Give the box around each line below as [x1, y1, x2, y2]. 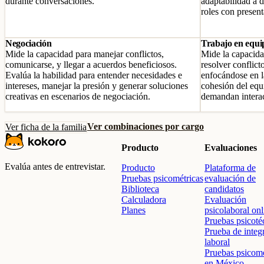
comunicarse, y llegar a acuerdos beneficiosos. [5, 60, 177, 70]
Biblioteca [121, 184, 159, 194]
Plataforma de [204, 163, 256, 173]
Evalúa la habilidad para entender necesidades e [5, 70, 182, 80]
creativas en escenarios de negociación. [5, 91, 150, 101]
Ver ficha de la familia [5, 122, 87, 132]
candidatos [204, 184, 245, 194]
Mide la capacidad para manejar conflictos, [5, 49, 164, 59]
